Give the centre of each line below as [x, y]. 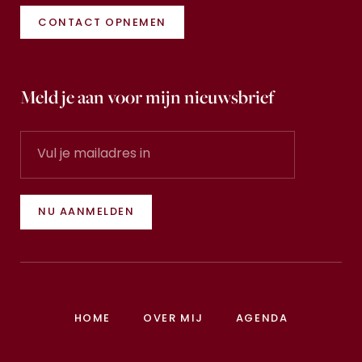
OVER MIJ [173, 318]
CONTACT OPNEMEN [102, 23]
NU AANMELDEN [86, 212]
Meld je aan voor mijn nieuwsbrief [147, 97]
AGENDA [262, 318]
